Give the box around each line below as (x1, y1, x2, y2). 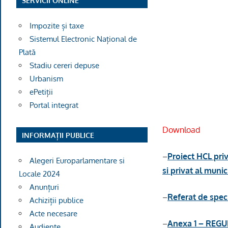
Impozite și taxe (29, 21, 84, 31)
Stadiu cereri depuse (29, 61, 99, 71)
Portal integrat (29, 100, 78, 110)
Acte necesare (29, 208, 77, 218)
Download (162, 125, 201, 135)
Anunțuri (29, 182, 59, 192)
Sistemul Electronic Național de (29, 34, 137, 44)
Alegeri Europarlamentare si (29, 155, 125, 165)
